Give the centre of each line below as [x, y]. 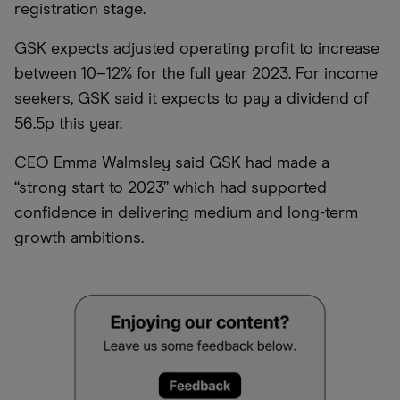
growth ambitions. [79, 238]
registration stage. [82, 10]
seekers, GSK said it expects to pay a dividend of [192, 99]
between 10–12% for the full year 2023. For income [196, 74]
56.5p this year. [68, 124]
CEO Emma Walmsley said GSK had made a [172, 163]
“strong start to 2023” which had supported [171, 188]
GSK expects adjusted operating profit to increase [197, 49]
